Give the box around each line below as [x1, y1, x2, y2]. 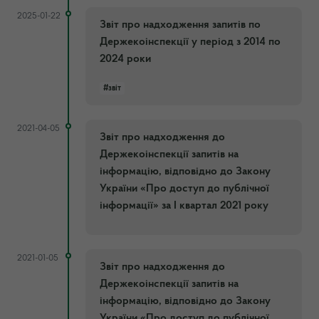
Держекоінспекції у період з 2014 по [100, 36, 281, 48]
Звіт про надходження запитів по [100, 19, 261, 31]
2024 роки [100, 53, 151, 65]
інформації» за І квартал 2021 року [100, 199, 268, 211]
